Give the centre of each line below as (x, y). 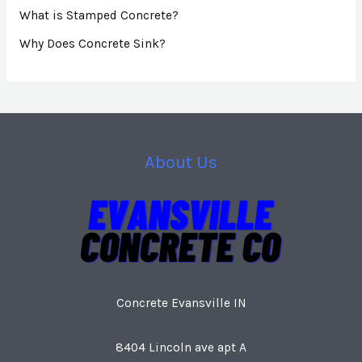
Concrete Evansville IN (181, 303)
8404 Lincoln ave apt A (181, 347)
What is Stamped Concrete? (99, 15)
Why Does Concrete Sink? (92, 43)
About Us (181, 162)
